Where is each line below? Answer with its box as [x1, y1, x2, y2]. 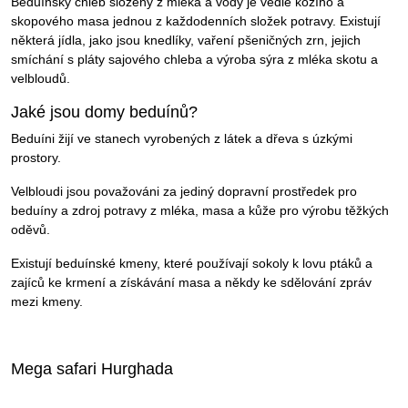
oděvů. [11, 222, 50, 238]
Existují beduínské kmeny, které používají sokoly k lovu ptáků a [11, 256, 372, 271]
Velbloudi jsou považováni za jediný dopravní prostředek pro [11, 184, 357, 199]
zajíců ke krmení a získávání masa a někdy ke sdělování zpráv [11, 275, 372, 291]
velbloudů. [11, 71, 70, 87]
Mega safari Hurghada [11, 360, 173, 379]
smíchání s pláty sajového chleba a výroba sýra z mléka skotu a [11, 52, 378, 67]
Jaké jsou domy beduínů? [11, 103, 198, 122]
